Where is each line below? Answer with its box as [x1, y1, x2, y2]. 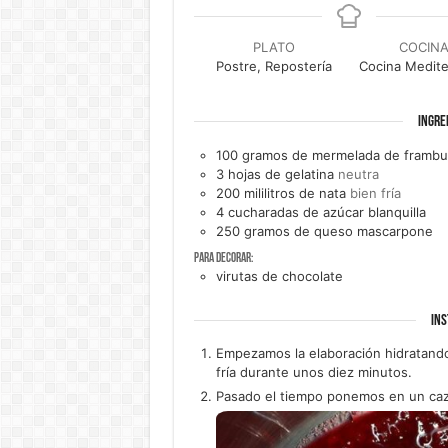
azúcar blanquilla [322, 203, 426, 220]
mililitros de [243, 184, 315, 201]
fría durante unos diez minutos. [215, 364, 412, 381]
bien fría [349, 184, 401, 201]
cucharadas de [227, 203, 319, 220]
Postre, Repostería [215, 58, 332, 74]
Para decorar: [193, 251, 253, 265]
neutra [337, 165, 379, 182]
